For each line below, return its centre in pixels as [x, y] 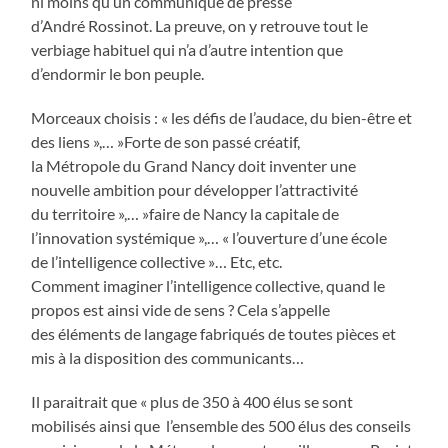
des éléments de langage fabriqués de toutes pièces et [214, 333]
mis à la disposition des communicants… [168, 357]
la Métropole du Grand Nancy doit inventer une [194, 165]
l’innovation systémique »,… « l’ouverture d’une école [211, 237]
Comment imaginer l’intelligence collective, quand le [208, 285]
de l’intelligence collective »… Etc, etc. [158, 261]
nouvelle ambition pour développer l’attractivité [196, 189]
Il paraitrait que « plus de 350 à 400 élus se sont [192, 401]
